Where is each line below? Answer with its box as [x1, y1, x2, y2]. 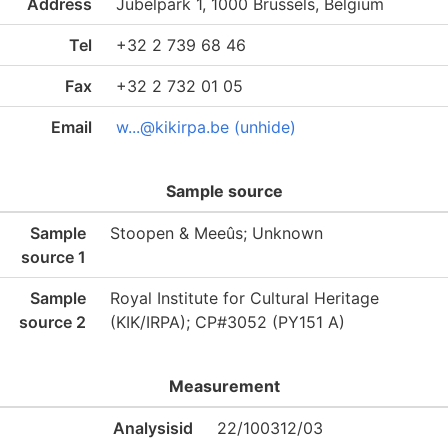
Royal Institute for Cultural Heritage [110, 288, 379, 308]
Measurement [168, 376, 280, 396]
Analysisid [113, 418, 193, 438]
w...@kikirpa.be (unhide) [116, 117, 296, 137]
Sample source [165, 181, 283, 201]
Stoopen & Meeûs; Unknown [110, 223, 323, 243]
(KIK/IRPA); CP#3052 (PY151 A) [110, 312, 345, 332]
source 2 [19, 312, 86, 332]
